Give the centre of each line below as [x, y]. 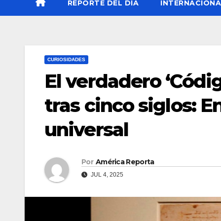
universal [86, 129]
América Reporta [125, 162]
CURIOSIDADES [66, 59]
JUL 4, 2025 [106, 175]
